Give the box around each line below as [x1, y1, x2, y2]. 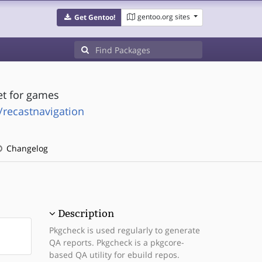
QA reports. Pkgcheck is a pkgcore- [49, 237, 184, 248]
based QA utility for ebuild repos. [49, 249, 180, 260]
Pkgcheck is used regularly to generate [49, 225, 200, 236]
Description [57, 208, 114, 219]
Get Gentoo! [74, 12, 115, 22]
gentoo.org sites [137, 12, 190, 22]
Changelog [4, 143, 48, 154]
